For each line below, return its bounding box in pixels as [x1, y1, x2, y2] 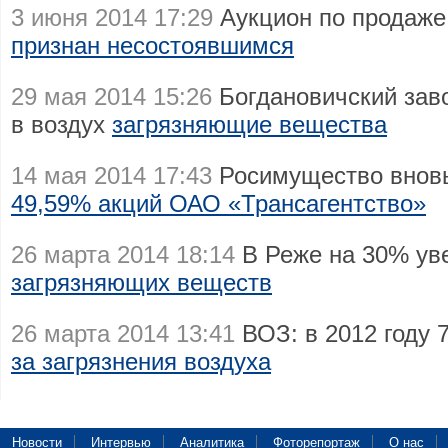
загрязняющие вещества [112, 111, 387, 138]
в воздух [11, 111, 112, 138]
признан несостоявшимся [11, 32, 294, 59]
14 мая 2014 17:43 [11, 162, 212, 189]
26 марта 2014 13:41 [11, 320, 235, 347]
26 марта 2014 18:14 [11, 241, 235, 268]
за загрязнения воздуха [11, 348, 271, 375]
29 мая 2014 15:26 [11, 83, 212, 110]
